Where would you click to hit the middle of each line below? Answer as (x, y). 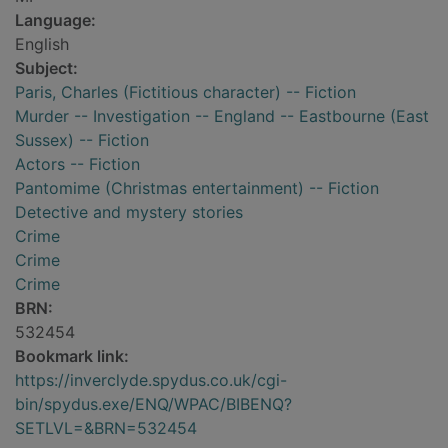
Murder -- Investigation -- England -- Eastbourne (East (222, 116)
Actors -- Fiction (77, 164)
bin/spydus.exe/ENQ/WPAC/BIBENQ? (153, 404)
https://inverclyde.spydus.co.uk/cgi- (151, 380)
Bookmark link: (72, 356)
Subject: (46, 68)
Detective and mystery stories (129, 212)
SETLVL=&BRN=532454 (106, 428)
